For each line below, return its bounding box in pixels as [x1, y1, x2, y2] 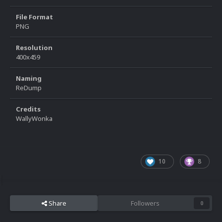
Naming [16, 74, 42, 83]
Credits [16, 105, 41, 114]
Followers [130, 199, 160, 208]
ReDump [16, 83, 42, 93]
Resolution [16, 43, 53, 53]
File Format [16, 12, 53, 22]
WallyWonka [16, 114, 53, 123]
